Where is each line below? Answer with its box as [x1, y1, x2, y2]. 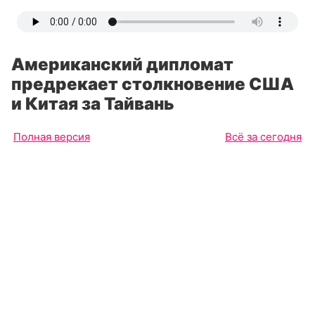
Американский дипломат [11, 54, 233, 75]
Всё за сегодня [225, 130, 302, 143]
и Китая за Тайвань [11, 94, 174, 114]
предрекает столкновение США [11, 74, 294, 94]
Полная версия [13, 130, 90, 143]
